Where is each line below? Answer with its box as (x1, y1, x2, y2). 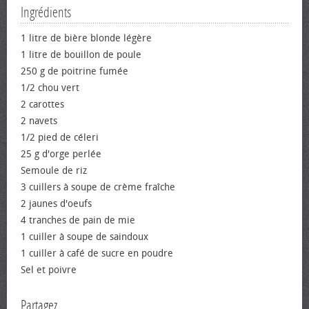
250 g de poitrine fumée (21, 66, 128, 77)
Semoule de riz (21, 165, 87, 177)
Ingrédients (21, 4, 71, 21)
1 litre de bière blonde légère (21, 32, 152, 44)
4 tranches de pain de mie (21, 215, 135, 226)
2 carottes (21, 99, 64, 110)
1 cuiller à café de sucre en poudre (21, 248, 173, 259)
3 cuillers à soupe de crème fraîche (21, 181, 175, 193)
